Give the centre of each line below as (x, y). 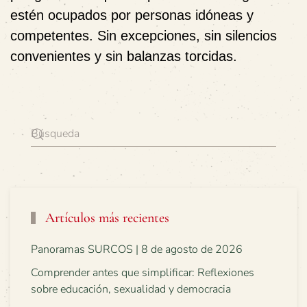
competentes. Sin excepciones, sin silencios (144, 36)
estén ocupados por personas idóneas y (132, 15)
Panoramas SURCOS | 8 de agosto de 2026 (137, 249)
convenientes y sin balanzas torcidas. (124, 56)
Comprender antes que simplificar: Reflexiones (143, 273)
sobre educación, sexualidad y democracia (131, 289)
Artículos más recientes (106, 218)
